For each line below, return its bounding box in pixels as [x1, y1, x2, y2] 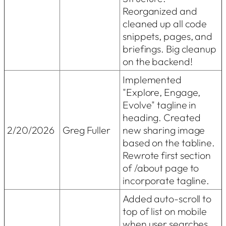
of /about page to [123, 161, 199, 174]
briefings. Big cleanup [123, 42, 216, 55]
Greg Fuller [63, 123, 110, 136]
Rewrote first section [123, 148, 211, 161]
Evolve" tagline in [123, 98, 197, 111]
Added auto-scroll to [123, 192, 211, 205]
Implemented [123, 73, 182, 86]
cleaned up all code [123, 17, 207, 30]
